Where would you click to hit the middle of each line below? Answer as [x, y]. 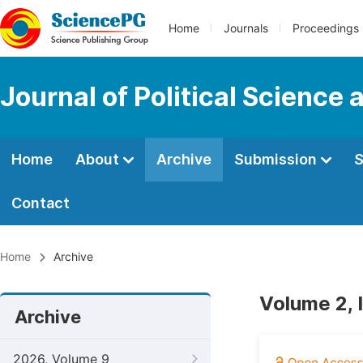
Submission [277, 159]
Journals [246, 28]
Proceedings [326, 28]
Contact [41, 203]
